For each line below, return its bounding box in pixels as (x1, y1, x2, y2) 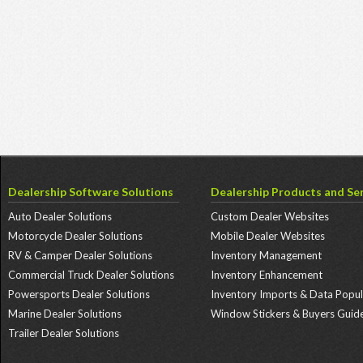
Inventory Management (210, 249, 322, 262)
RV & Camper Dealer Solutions (8, 249, 152, 262)
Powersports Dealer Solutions (8, 288, 150, 301)
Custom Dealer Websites (210, 210, 329, 223)
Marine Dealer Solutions (8, 307, 122, 320)
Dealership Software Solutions (8, 185, 173, 199)
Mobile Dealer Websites (210, 229, 325, 242)
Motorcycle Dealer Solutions (8, 229, 143, 242)
